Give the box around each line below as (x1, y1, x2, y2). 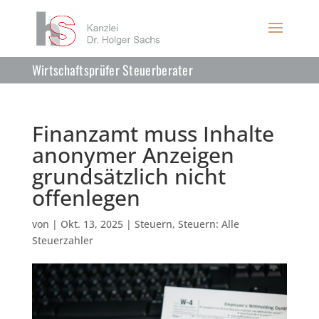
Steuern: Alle (177, 217, 239, 231)
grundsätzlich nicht (31, 162, 226, 191)
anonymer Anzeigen (31, 140, 234, 169)
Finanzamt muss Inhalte (31, 119, 274, 148)
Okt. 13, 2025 (60, 217, 123, 231)
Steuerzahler (31, 234, 93, 247)
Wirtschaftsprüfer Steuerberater (31, 61, 194, 79)
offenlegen (31, 183, 140, 212)
